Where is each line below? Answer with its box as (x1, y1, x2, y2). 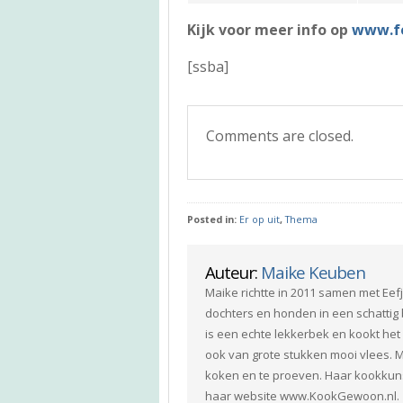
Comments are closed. (206, 125, 354, 146)
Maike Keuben (261, 260, 365, 283)
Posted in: (187, 212, 239, 226)
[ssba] (187, 56, 228, 76)
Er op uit (239, 212, 280, 226)
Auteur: (205, 260, 261, 283)
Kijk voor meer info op (187, 19, 352, 40)
